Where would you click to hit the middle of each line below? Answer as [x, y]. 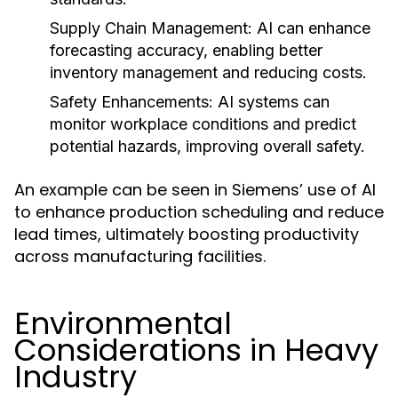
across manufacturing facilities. [140, 256]
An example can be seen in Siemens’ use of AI [195, 190]
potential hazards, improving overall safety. [207, 146]
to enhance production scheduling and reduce [199, 212]
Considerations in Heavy [196, 350]
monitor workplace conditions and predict [203, 124]
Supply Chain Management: [151, 28]
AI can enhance [311, 28]
